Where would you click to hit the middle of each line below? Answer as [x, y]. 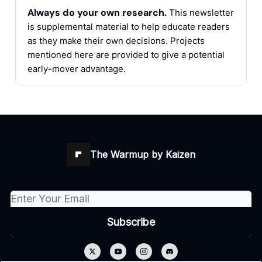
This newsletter [200, 13]
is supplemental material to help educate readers [129, 27]
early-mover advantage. [77, 69]
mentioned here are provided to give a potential [126, 55]
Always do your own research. [97, 13]
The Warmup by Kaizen [143, 155]
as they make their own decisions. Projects [116, 41]
